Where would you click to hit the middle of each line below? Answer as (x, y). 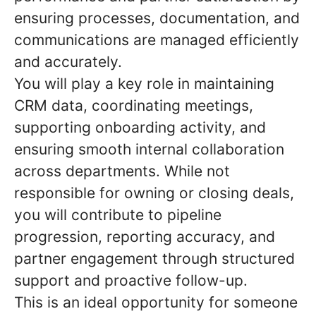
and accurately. (68, 62)
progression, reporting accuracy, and (145, 237)
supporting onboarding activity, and (140, 127)
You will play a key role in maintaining (144, 84)
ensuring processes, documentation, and (157, 18)
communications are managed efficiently (157, 40)
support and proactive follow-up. (131, 280)
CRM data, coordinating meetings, (134, 105)
